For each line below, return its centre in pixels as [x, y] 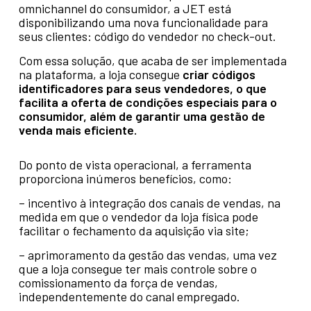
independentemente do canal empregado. [129, 296]
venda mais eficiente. [77, 130]
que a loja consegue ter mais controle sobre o [137, 269]
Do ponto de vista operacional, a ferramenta [135, 165]
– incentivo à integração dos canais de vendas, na [149, 203]
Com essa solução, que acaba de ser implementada [152, 60]
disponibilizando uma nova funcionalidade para [143, 22]
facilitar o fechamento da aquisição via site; [134, 230]
